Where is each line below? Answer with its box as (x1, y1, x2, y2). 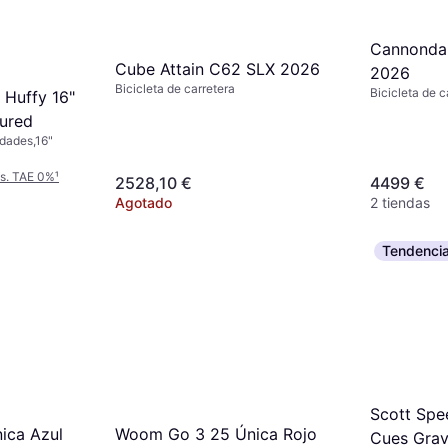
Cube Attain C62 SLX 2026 (115, 58, 320, 79)
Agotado (115, 193, 172, 211)
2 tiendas (370, 193, 430, 211)
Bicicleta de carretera (115, 80, 235, 96)
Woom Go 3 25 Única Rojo (115, 423, 317, 444)
